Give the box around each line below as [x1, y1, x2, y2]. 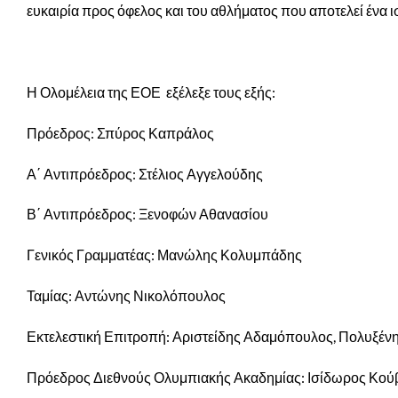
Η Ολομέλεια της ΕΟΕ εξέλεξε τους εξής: [27, 83, 275, 100]
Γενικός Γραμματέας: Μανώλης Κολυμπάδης [27, 246, 302, 264]
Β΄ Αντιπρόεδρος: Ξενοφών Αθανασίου [27, 205, 268, 223]
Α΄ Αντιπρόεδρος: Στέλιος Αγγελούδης [27, 164, 263, 182]
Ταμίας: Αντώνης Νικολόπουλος [27, 286, 226, 304]
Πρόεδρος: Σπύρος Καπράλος [27, 123, 214, 141]
